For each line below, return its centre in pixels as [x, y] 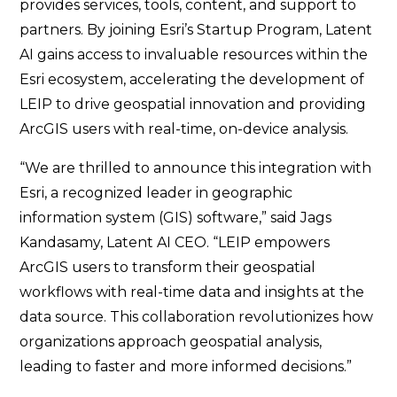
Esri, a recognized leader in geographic [156, 193]
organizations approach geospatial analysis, [171, 342]
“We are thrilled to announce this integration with [196, 168]
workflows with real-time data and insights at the [192, 292]
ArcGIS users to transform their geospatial [168, 267]
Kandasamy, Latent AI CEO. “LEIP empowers [175, 242]
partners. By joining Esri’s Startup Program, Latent [196, 30]
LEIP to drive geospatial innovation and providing [193, 104]
